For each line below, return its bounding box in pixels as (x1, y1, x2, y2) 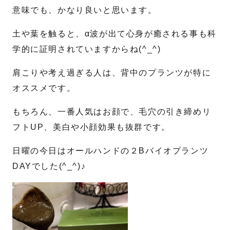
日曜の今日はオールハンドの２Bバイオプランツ (12, 146, 209, 155)
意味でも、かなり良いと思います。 (12, 6, 157, 14)
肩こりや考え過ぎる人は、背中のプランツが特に (12, 68, 212, 77)
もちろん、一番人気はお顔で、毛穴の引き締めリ (12, 107, 212, 116)
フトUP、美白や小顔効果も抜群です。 (12, 123, 170, 131)
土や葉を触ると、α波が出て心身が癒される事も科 (12, 29, 217, 38)
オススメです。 (12, 84, 76, 92)
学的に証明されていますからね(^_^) (12, 45, 161, 53)
